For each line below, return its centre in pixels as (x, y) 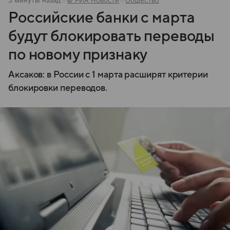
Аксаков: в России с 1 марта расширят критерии (108, 74)
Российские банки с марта (102, 17)
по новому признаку (78, 54)
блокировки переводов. (58, 88)
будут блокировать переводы (112, 36)
